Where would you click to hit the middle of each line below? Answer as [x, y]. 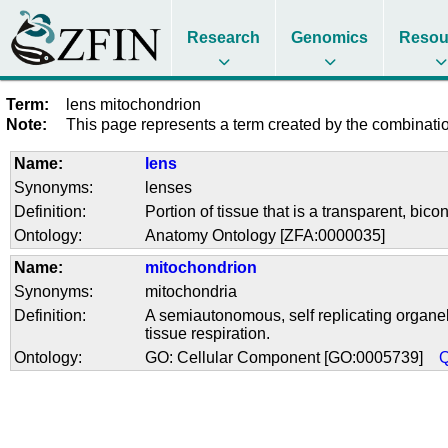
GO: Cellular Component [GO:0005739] [292, 358]
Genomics [330, 37]
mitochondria [191, 292]
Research [224, 37]
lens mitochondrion [133, 104]
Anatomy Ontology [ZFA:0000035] [265, 235]
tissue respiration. [208, 334]
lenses [169, 187]
